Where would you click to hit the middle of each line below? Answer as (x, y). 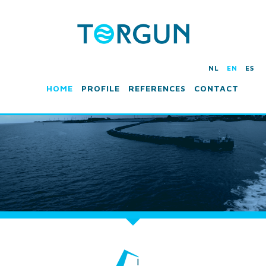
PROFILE (101, 88)
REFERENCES (157, 88)
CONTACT (216, 88)
